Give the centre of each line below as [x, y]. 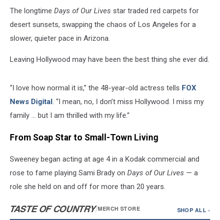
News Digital [31, 102]
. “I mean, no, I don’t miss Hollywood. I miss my [128, 102]
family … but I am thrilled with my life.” [70, 115]
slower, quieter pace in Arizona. [60, 38]
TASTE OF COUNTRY [53, 209]
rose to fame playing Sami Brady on [69, 173]
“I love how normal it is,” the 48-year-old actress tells [96, 88]
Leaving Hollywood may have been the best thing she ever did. [110, 59]
